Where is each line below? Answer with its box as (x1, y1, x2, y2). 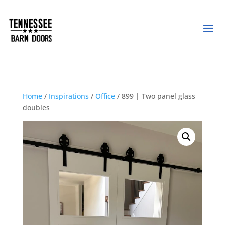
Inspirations (48, 91, 89, 101)
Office (95, 91, 115, 101)
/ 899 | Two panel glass (115, 91, 195, 101)
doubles (22, 102, 50, 113)
